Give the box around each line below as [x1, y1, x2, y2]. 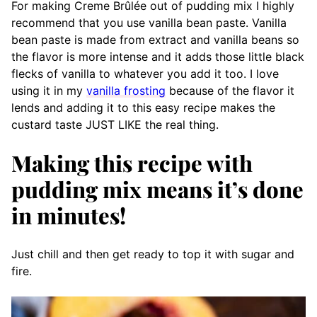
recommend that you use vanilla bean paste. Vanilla [11, 16, 287, 30]
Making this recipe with [11, 148, 253, 178]
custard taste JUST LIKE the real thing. [11, 117, 219, 132]
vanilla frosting [86, 83, 166, 98]
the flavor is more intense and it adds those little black [11, 50, 304, 64]
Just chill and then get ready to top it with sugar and [11, 247, 294, 261]
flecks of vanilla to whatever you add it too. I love [11, 67, 279, 81]
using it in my [11, 83, 86, 98]
